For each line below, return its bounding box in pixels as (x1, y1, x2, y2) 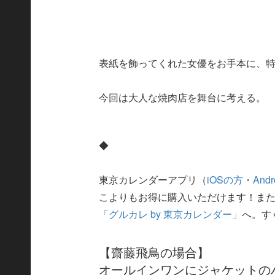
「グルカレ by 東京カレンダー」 (99, 206, 242, 221)
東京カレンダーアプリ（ (99, 172, 207, 187)
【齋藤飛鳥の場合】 (99, 246, 210, 260)
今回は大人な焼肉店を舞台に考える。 (99, 90, 266, 104)
